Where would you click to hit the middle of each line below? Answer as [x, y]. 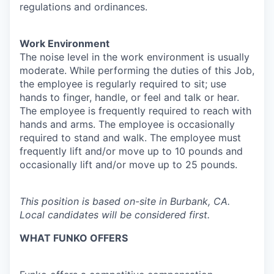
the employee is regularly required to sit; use [123, 83]
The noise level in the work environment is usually [135, 57]
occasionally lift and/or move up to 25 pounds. [128, 164]
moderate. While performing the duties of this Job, [137, 70]
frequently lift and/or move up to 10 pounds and [131, 151]
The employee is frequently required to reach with [135, 110]
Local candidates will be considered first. [115, 214]
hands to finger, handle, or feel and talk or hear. [129, 97]
